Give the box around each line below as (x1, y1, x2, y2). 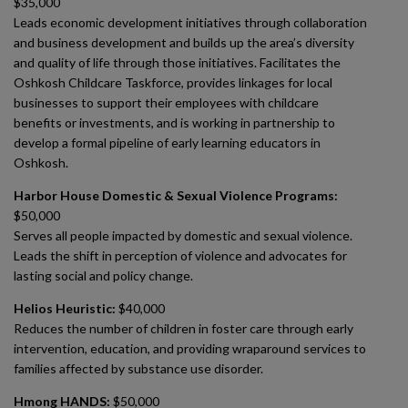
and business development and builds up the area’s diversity (14, 35, 354, 50)
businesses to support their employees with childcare (14, 95, 319, 110)
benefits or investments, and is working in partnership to (14, 115, 335, 130)
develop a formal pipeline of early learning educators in (14, 135, 321, 150)
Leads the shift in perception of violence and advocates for (14, 248, 347, 263)
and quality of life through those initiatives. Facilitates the (14, 55, 341, 70)
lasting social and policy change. (14, 268, 193, 283)
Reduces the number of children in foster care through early (14, 321, 353, 336)
